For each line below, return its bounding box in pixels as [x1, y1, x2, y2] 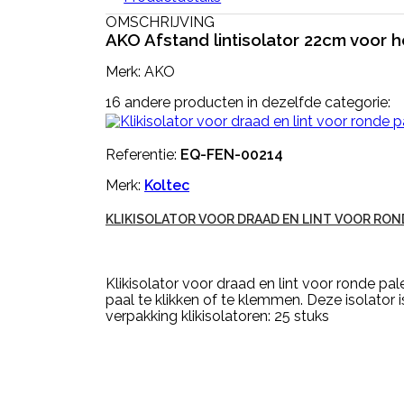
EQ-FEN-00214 [180, 146, 283, 163]
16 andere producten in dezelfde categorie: [106, 94, 390, 111]
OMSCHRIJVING [106, 14, 215, 31]
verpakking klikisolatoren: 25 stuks [106, 308, 329, 325]
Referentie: [106, 146, 180, 163]
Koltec [144, 177, 189, 194]
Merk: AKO [106, 63, 175, 80]
